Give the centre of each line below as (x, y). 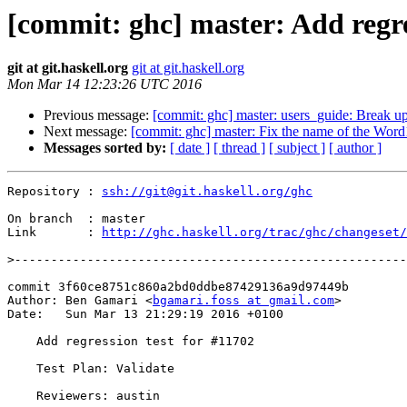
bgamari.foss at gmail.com (243, 301)
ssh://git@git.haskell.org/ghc (207, 192)
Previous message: (98, 115)
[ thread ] (239, 148)
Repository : (55, 192)
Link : (55, 233)
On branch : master (76, 219)
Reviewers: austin (22, 396)
